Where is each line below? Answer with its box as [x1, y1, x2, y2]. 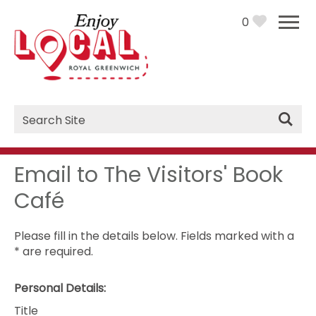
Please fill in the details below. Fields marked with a [14, 227, 294, 244]
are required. [20, 243, 93, 260]
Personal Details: [14, 279, 106, 296]
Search [13, 114, 74, 140]
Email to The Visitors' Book [14, 159, 283, 190]
